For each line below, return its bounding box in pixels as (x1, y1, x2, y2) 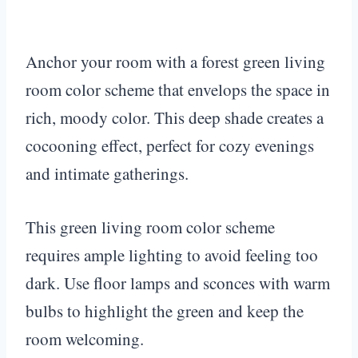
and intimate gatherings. (26, 161, 189, 185)
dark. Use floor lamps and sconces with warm (26, 271, 330, 294)
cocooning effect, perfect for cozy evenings (26, 133, 314, 157)
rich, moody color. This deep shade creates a (26, 105, 324, 129)
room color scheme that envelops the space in (26, 78, 330, 101)
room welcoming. (26, 327, 144, 350)
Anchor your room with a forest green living (26, 50, 325, 73)
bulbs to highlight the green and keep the (26, 299, 304, 322)
